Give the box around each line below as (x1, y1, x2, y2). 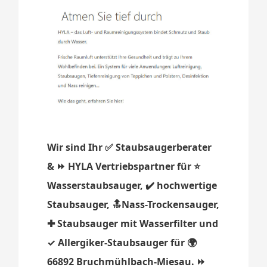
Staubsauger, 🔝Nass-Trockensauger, (47, 198, 220, 212)
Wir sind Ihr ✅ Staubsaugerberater (47, 141, 212, 154)
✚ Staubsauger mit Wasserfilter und (47, 217, 219, 231)
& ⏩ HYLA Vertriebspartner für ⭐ (47, 160, 201, 173)
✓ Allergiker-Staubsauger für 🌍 (47, 236, 197, 250)
